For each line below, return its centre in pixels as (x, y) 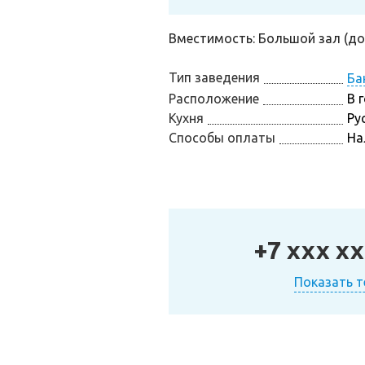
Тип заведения (214, 77)
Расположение (214, 99)
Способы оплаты (222, 138)
